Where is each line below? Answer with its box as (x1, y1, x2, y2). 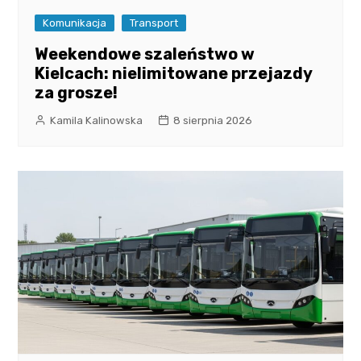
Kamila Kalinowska (50, 114, 143, 127)
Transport (130, 17, 179, 30)
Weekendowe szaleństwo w (35, 44, 255, 64)
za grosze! (35, 83, 118, 103)
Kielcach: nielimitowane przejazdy (35, 64, 313, 84)
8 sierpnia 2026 (173, 114, 253, 127)
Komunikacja (43, 17, 107, 30)
